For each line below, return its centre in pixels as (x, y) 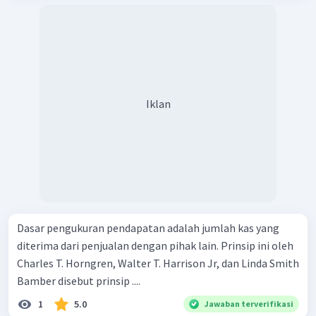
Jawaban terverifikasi (249, 304)
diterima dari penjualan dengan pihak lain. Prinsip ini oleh (155, 246)
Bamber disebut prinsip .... (79, 281)
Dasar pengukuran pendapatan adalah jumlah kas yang (148, 228)
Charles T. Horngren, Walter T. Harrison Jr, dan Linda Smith (158, 263)
